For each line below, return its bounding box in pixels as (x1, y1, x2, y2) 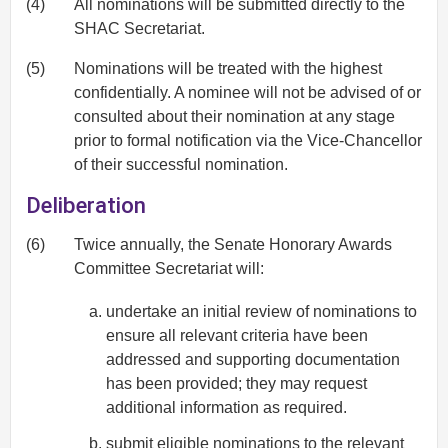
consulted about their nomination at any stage (74, 108, 395, 126)
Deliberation (26, 192, 146, 219)
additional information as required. (106, 398, 347, 416)
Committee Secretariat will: (74, 260, 264, 278)
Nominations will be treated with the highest (74, 60, 382, 78)
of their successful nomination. (74, 156, 288, 174)
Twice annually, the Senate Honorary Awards (74, 236, 392, 254)
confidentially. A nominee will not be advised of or (74, 84, 421, 102)
